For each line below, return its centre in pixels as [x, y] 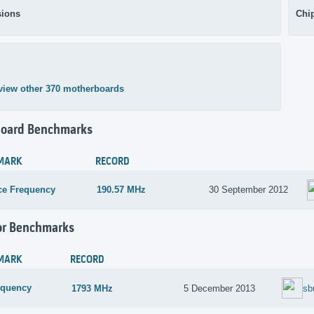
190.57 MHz [122, 190]
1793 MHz [93, 288]
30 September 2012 [249, 190]
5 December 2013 [220, 288]
